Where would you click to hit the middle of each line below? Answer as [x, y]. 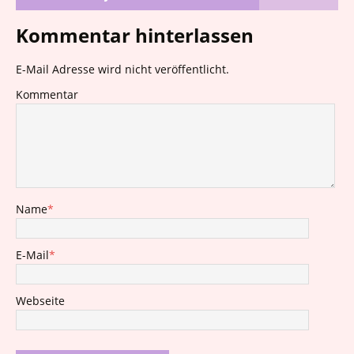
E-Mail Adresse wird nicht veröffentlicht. [122, 69]
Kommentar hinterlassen [135, 35]
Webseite [40, 301]
